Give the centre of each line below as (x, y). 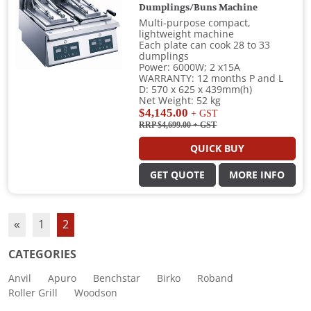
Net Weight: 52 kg (180, 101)
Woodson (96, 293)
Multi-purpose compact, (195, 23)
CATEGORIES (42, 255)
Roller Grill (33, 293)
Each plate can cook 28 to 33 (205, 45)
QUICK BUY (218, 149)
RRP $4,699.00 (165, 125)
